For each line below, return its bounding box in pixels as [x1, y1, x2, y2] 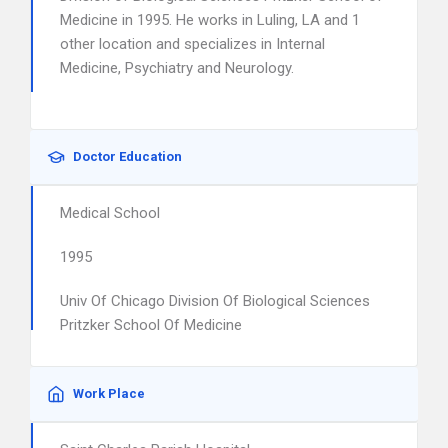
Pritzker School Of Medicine [60, 316, 242, 334]
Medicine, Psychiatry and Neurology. [60, 59, 294, 77]
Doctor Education [73, 149, 182, 164]
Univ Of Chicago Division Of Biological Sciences [60, 292, 370, 310]
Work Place [73, 386, 145, 401]
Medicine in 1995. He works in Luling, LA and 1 [60, 11, 360, 29]
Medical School [60, 204, 160, 222]
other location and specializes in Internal [60, 35, 325, 53]
